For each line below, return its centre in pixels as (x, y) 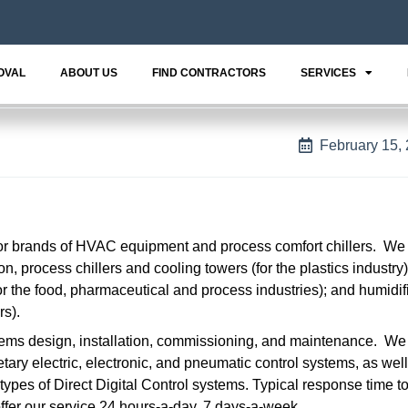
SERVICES (328, 73)
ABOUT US (88, 73)
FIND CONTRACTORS (209, 73)
